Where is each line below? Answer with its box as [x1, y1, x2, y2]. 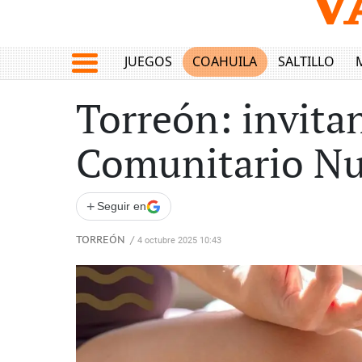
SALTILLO [277, 53, 335, 71]
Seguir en [97, 200, 146, 213]
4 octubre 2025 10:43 [137, 235, 221, 246]
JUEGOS [124, 53, 172, 71]
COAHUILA [192, 53, 258, 71]
